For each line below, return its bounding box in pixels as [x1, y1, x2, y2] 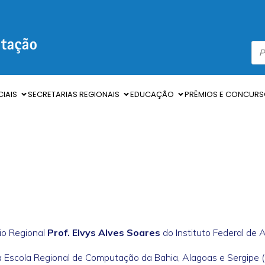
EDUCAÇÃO [130, 89, 174, 101]
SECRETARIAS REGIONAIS [28, 89, 119, 101]
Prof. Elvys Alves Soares [47, 227, 160, 239]
